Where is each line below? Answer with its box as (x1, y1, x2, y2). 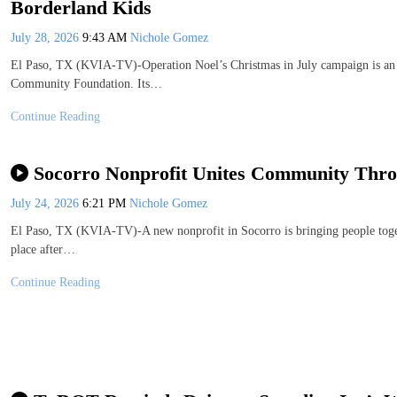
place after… (11, 242, 75, 256)
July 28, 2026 (11, 31, 82, 45)
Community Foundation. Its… (11, 77, 162, 91)
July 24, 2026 (11, 196, 82, 210)
